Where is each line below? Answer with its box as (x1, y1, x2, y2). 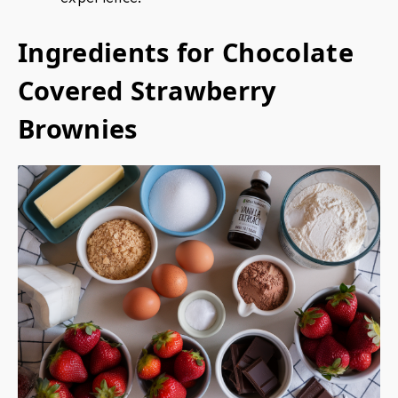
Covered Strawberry (18, 73, 277, 108)
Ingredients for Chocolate (18, 35, 354, 70)
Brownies (18, 111, 138, 147)
